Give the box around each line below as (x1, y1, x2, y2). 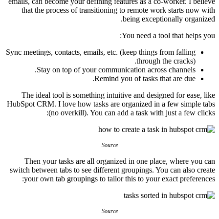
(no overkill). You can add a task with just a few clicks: (48, 108, 215, 117)
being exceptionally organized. (123, 14, 215, 23)
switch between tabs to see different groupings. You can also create (10, 165, 215, 174)
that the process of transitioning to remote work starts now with (22, 5, 215, 14)
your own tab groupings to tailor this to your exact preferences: (24, 174, 215, 183)
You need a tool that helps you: (122, 31, 215, 40)
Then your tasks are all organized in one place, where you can (24, 156, 215, 165)
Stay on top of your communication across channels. (37, 65, 196, 74)
